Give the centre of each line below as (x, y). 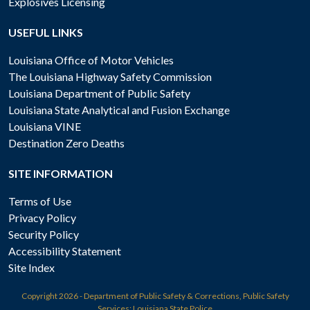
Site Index (31, 268)
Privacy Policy (42, 218)
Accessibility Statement (65, 251)
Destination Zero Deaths (66, 143)
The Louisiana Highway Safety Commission (110, 77)
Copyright (40, 296)
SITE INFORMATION (61, 174)
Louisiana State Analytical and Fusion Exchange (119, 110)
